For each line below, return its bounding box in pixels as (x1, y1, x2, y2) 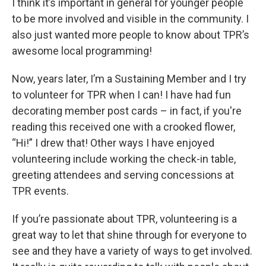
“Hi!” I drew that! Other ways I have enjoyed (12, 136, 214, 149)
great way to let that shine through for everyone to (12, 228, 246, 241)
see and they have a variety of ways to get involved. (12, 244, 252, 257)
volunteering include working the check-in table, (12, 152, 236, 165)
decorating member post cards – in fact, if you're (12, 104, 242, 117)
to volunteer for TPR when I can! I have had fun (12, 88, 231, 101)
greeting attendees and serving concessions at (12, 168, 234, 181)
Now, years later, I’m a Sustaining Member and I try (12, 72, 246, 85)
